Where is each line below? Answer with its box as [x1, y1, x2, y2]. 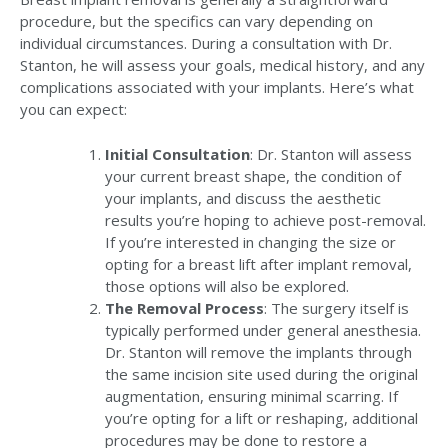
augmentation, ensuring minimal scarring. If [105, 385, 398, 406]
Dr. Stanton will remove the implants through [105, 341, 412, 362]
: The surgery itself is [264, 297, 409, 318]
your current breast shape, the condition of [105, 165, 401, 186]
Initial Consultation [105, 143, 250, 164]
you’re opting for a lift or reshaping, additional [105, 407, 418, 428]
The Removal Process [105, 297, 264, 318]
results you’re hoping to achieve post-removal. [105, 209, 426, 230]
